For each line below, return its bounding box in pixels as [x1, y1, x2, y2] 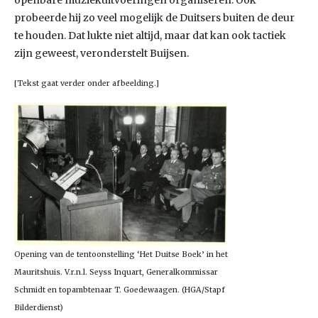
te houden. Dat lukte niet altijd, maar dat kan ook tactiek [14, 29, 286, 42]
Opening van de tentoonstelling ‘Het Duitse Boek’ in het [14, 250, 228, 259]
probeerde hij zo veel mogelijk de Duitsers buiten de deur [14, 11, 295, 24]
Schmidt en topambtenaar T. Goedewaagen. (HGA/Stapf [14, 285, 225, 295]
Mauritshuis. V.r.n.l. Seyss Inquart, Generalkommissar [14, 268, 218, 277]
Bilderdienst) [14, 303, 63, 312]
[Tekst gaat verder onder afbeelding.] [14, 79, 159, 88]
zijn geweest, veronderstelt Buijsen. [14, 47, 189, 60]
